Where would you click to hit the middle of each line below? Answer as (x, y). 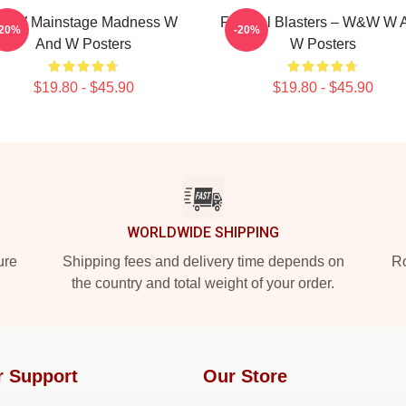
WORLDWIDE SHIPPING (203, 232)
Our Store (245, 376)
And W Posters (83, 44)
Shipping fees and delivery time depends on (203, 261)
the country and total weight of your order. (203, 283)
